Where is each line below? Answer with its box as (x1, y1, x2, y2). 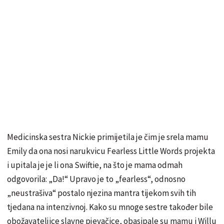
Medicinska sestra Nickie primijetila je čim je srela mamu (7, 131, 208, 142)
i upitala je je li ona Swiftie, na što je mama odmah (7, 159, 182, 170)
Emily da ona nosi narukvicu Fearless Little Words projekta (7, 145, 215, 156)
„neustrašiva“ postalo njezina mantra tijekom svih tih (7, 187, 196, 198)
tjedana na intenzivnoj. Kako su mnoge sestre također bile (7, 201, 213, 212)
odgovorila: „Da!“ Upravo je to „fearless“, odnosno (7, 173, 185, 184)
